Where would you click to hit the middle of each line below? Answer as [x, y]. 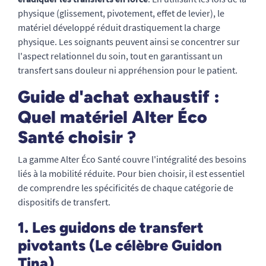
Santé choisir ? [77, 137]
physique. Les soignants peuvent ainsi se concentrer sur [129, 42]
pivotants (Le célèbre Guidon [120, 245]
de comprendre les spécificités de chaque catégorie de [126, 188]
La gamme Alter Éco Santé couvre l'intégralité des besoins [132, 159]
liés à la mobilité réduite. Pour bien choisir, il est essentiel [131, 173]
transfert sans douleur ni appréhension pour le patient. [128, 70]
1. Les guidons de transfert [111, 227]
